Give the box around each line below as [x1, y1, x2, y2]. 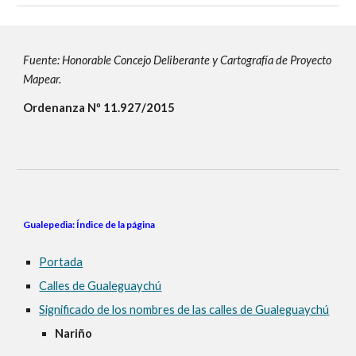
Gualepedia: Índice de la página [23, 219, 156, 230]
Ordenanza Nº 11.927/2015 [23, 101, 176, 114]
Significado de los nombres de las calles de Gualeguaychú [39, 303, 330, 316]
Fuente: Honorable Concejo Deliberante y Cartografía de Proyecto [23, 53, 332, 67]
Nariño [55, 327, 93, 340]
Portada [39, 255, 83, 269]
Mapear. [23, 72, 62, 86]
